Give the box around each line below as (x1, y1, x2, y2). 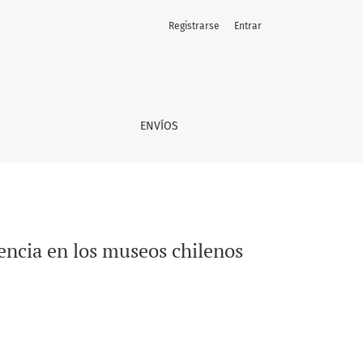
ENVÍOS (139, 119, 178, 133)
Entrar (234, 20, 262, 32)
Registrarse (169, 20, 220, 32)
